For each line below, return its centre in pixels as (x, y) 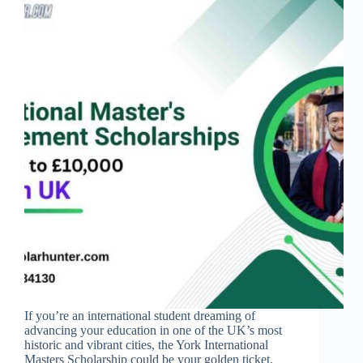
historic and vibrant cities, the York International (146, 345)
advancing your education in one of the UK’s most (153, 331)
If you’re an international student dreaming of (140, 316)
